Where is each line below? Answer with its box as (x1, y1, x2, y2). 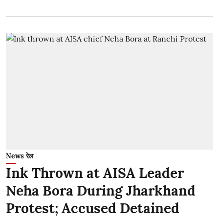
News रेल (6, 151, 33, 160)
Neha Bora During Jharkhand (6, 181, 196, 199)
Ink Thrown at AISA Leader (6, 164, 184, 182)
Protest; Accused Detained (6, 199, 179, 217)
